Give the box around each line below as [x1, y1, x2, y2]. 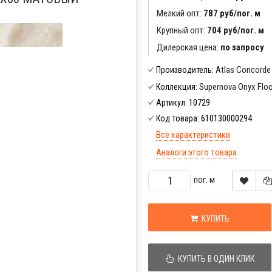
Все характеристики [156, 129, 230, 141]
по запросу [220, 42, 264, 53]
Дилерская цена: [157, 42, 220, 53]
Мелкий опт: [157, 8, 203, 19]
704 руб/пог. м [207, 25, 264, 36]
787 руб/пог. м [203, 8, 260, 19]
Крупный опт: [157, 25, 207, 36]
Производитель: [156, 65, 214, 75]
